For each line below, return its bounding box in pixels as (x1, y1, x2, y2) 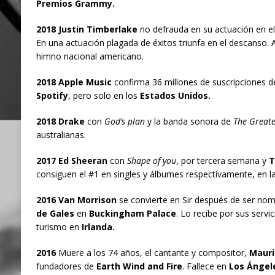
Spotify (36, 90, 68, 102)
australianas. (36, 129, 86, 141)
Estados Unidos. (139, 90, 211, 102)
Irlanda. (81, 221, 115, 233)
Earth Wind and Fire (96, 260, 182, 273)
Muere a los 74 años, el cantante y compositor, (55, 247, 247, 259)
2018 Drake (36, 115, 85, 128)
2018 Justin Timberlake (36, 23, 137, 36)
